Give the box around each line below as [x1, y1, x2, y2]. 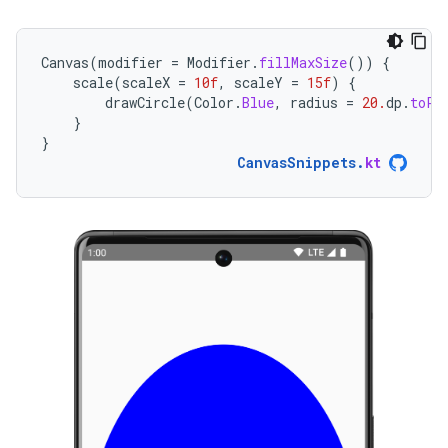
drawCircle [105, 93, 185, 113]
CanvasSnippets [237, 153, 356, 173]
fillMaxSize [259, 53, 347, 73]
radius [290, 93, 338, 113]
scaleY [234, 73, 283, 93]
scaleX [122, 73, 170, 93]
